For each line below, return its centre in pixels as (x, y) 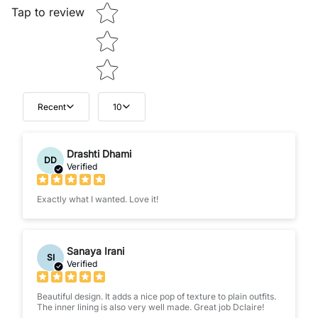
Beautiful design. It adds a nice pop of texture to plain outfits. (157, 296)
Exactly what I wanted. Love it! (98, 199)
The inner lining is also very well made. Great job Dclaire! (150, 307)
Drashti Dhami (99, 153)
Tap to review (48, 12)
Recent (52, 106)
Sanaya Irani (95, 251)
